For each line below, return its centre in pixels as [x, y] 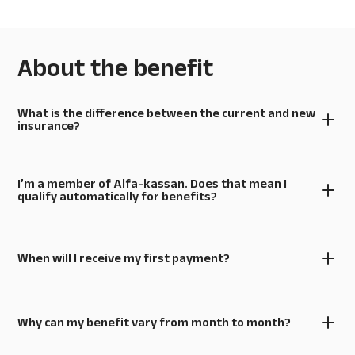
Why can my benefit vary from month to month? [154, 322]
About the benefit [115, 67]
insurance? [49, 126]
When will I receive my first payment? [124, 258]
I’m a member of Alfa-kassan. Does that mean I [152, 184]
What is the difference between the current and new [166, 113]
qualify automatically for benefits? [117, 197]
